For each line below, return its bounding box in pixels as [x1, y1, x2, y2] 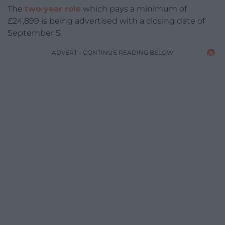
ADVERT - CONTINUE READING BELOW [52, 49, 173, 57]
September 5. [8, 28, 62, 38]
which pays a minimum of [81, 4, 187, 14]
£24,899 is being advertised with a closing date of [8, 16, 205, 26]
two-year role [25, 4, 81, 14]
